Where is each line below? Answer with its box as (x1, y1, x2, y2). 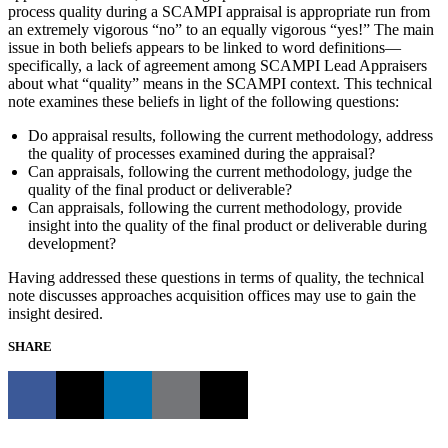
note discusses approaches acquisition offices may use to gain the (8, 286, 416, 304)
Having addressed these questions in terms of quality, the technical (8, 268, 424, 286)
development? (28, 234, 116, 252)
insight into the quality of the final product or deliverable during (28, 216, 427, 234)
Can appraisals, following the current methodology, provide (28, 198, 402, 216)
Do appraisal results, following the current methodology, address (28, 126, 433, 144)
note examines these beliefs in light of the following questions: (8, 92, 399, 110)
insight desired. (8, 304, 103, 322)
